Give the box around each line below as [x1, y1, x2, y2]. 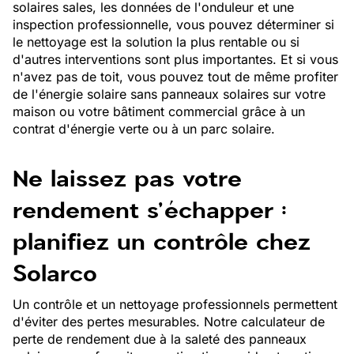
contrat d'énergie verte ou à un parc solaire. [13, 121, 275, 137]
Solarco [13, 257, 97, 290]
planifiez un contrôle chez [13, 225, 311, 258]
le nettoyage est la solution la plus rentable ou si [13, 34, 299, 50]
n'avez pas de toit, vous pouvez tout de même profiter [13, 69, 338, 85]
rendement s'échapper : [13, 194, 287, 227]
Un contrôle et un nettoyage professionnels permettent [13, 296, 337, 312]
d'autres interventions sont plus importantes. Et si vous [13, 51, 338, 67]
